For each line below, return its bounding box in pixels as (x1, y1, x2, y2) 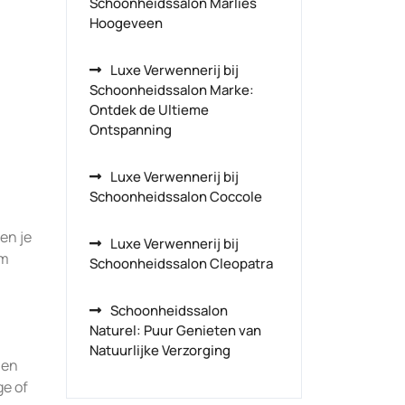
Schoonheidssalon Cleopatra (89, 254, 273, 273)
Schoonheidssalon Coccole (89, 187, 262, 206)
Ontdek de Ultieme (89, 100, 209, 119)
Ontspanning (89, 120, 172, 139)
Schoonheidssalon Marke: (89, 80, 254, 99)
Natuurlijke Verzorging (89, 341, 231, 360)
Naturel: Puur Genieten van (89, 321, 261, 340)
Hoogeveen (89, 14, 163, 33)
